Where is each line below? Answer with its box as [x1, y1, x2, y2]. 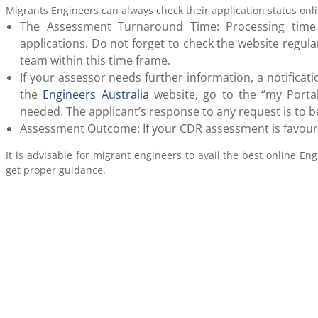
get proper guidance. [6, 163, 106, 177]
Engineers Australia [43, 87, 149, 103]
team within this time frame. [20, 53, 170, 69]
